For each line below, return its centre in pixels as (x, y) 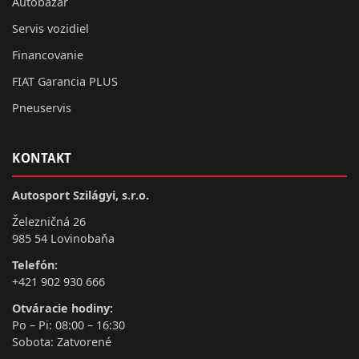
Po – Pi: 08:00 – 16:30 (69, 325)
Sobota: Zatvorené (62, 341)
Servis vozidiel (50, 28)
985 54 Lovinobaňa (63, 238)
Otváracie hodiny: (63, 308)
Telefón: (35, 264)
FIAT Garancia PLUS (65, 81)
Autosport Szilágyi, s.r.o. (81, 195)
